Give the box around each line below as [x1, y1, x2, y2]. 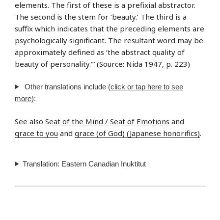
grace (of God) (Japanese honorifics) [75, 128, 200, 138]
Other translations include [22, 82, 108, 91]
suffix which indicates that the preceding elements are [15, 24, 204, 34]
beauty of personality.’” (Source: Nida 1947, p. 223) [15, 59, 190, 69]
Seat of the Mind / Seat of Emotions [45, 116, 169, 127]
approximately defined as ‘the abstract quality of [15, 47, 185, 57]
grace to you [15, 128, 58, 138]
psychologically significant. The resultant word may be [15, 35, 203, 46]
